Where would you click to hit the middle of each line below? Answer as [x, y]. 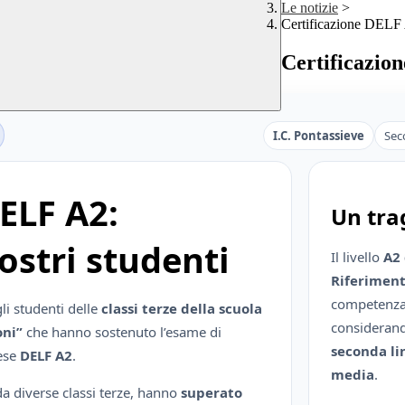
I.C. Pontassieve [319, 135]
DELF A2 [46, 356]
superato [212, 393]
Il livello [358, 257]
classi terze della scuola [182, 309]
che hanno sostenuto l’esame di [122, 332]
